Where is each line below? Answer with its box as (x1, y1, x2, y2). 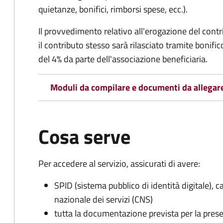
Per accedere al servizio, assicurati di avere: (38, 157, 200, 170)
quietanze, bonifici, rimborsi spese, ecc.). (38, 2, 188, 16)
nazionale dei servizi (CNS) (54, 193, 153, 206)
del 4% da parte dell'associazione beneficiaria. (38, 52, 208, 66)
